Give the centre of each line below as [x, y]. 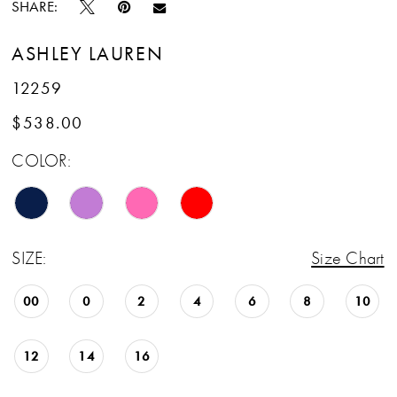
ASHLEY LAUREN [88, 53]
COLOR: [41, 161]
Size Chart [348, 258]
